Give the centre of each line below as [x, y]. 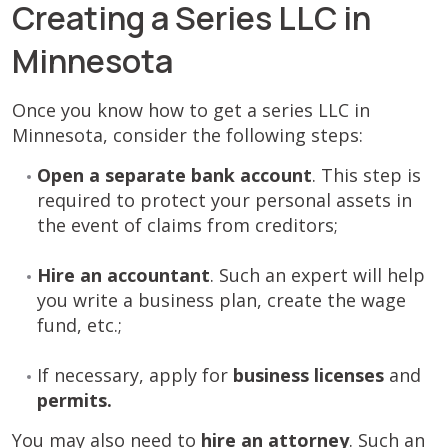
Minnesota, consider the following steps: [187, 135]
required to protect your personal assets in [224, 200]
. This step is [366, 175]
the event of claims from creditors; [187, 225]
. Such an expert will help [317, 275]
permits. [74, 400]
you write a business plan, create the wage [221, 300]
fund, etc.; [79, 325]
